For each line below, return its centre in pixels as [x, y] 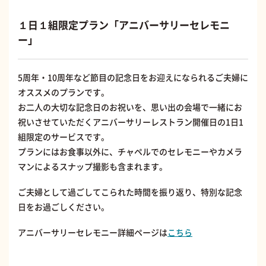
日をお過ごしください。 [64, 207]
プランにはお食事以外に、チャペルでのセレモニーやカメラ [130, 152]
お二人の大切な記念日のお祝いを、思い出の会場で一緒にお [130, 107]
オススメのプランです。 [64, 92]
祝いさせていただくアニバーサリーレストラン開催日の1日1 [131, 122]
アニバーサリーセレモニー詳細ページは [93, 232]
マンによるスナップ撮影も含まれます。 [93, 167]
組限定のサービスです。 [64, 137]
